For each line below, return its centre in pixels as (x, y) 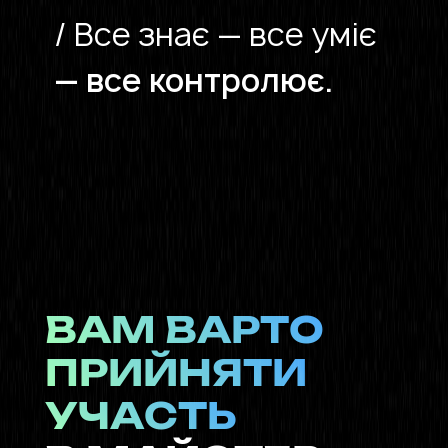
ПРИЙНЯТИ (175, 375)
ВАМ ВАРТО (184, 332)
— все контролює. (193, 80)
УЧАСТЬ (140, 418)
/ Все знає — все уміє (228, 34)
